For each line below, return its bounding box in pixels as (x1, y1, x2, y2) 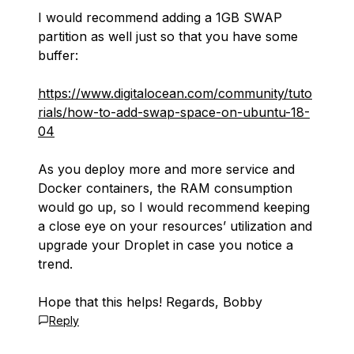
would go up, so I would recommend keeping (38, 199, 310, 215)
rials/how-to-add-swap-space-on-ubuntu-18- (38, 104, 310, 120)
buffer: (38, 47, 78, 63)
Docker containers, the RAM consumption (38, 180, 292, 196)
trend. (38, 256, 73, 272)
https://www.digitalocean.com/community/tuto (38, 85, 312, 101)
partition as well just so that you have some (38, 28, 298, 44)
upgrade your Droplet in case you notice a (38, 237, 293, 253)
